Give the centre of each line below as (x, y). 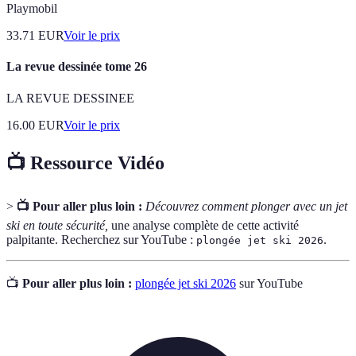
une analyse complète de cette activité (203, 225)
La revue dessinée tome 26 (77, 67)
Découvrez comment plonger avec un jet (246, 206)
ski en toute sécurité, (57, 225)
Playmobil (32, 9)
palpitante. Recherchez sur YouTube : (101, 239)
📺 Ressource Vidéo (85, 163)
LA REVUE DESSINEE (70, 98)
